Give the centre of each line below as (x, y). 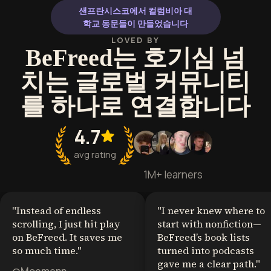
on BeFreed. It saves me (67, 237)
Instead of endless (59, 211)
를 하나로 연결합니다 (135, 106)
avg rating (95, 154)
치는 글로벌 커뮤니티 (135, 82)
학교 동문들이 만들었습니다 (135, 23)
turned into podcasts (206, 250)
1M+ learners (173, 175)
